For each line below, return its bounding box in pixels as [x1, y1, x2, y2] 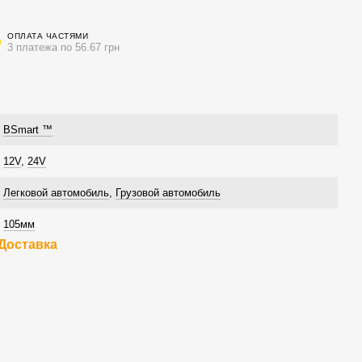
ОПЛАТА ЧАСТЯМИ [7, 31, 88, 40]
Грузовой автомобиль [116, 187, 221, 199]
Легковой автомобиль [3, 187, 109, 199]
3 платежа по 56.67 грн [7, 40, 120, 53]
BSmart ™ [3, 124, 53, 136]
